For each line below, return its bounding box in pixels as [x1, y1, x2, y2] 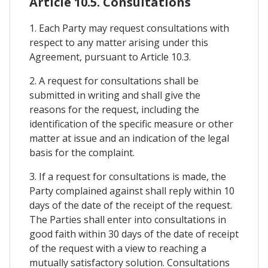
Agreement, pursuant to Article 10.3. [29, 50, 191, 63]
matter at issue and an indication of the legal [29, 131, 229, 145]
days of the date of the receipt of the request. [29, 198, 232, 212]
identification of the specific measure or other [29, 117, 233, 130]
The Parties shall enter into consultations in [29, 212, 226, 226]
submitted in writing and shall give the [29, 88, 200, 102]
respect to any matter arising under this [29, 35, 208, 49]
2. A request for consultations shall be [29, 74, 199, 87]
